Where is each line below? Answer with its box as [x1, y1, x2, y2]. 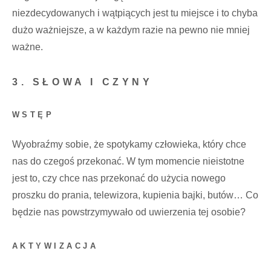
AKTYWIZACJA [12, 241, 99, 250]
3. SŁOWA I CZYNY [12, 76, 153, 87]
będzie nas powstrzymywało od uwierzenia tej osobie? [12, 206, 246, 217]
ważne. [12, 41, 43, 52]
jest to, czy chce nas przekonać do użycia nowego [12, 172, 226, 183]
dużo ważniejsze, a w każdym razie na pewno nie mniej [12, 24, 250, 35]
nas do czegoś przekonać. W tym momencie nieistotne [12, 155, 244, 166]
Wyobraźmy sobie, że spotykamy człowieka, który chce [12, 139, 246, 149]
